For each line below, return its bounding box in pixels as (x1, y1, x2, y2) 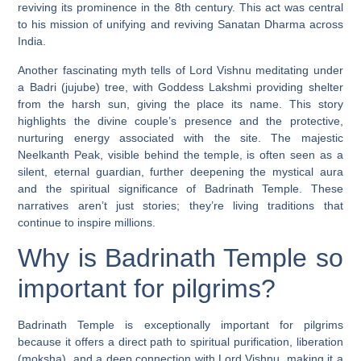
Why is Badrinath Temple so (18, 243, 343, 272)
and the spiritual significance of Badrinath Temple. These (18, 181, 343, 195)
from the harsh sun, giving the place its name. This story (18, 97, 343, 110)
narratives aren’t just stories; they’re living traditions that (18, 198, 343, 212)
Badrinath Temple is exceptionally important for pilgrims (18, 318, 343, 331)
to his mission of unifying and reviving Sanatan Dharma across (18, 18, 343, 31)
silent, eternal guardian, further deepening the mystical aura (18, 164, 343, 178)
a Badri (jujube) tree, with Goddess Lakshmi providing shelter (18, 80, 343, 93)
